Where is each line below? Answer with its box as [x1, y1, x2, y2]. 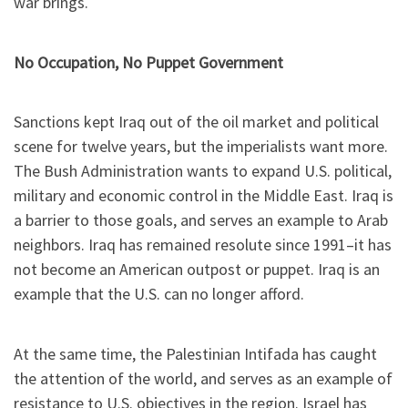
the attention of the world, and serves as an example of [14, 367, 393, 389]
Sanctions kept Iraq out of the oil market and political [14, 111, 379, 133]
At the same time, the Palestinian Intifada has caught [14, 342, 377, 364]
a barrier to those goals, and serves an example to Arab [14, 209, 388, 231]
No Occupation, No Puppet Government [14, 51, 283, 73]
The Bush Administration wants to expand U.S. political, [14, 160, 392, 182]
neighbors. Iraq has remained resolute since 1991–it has [14, 234, 392, 256]
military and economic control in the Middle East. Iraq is [14, 185, 393, 207]
